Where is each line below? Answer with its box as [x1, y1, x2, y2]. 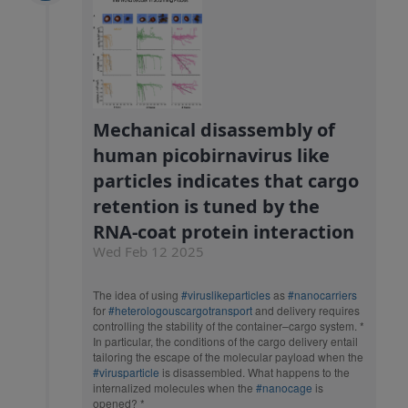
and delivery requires [252, 302, 360, 319]
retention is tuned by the [93, 194, 320, 219]
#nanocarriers [288, 287, 357, 303]
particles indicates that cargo [93, 168, 359, 194]
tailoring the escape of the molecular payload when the [93, 349, 363, 365]
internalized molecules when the [93, 380, 256, 396]
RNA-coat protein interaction [93, 219, 354, 245]
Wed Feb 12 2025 [93, 242, 204, 261]
